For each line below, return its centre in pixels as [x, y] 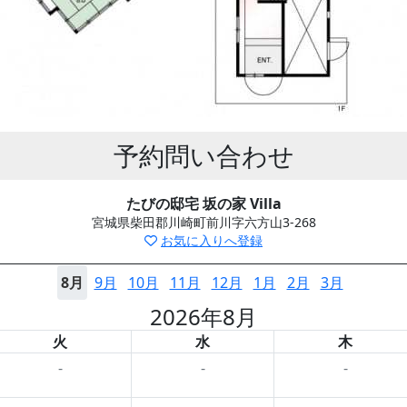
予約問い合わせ [203, 155]
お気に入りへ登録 [212, 240]
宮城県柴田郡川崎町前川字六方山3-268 [203, 222]
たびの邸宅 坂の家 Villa [203, 203]
